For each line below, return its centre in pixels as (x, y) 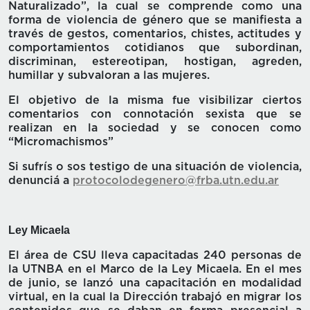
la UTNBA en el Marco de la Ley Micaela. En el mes (155, 270)
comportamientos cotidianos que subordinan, (155, 48)
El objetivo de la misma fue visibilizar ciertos (155, 101)
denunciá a (40, 181)
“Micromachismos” (61, 142)
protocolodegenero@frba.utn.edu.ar (176, 181)
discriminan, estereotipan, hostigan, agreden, (155, 62)
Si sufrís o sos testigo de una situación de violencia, (155, 167)
